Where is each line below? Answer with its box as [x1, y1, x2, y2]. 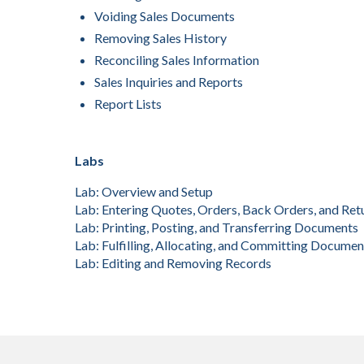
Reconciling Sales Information [94, 52, 259, 67]
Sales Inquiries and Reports [94, 74, 243, 89]
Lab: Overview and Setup [75, 184, 213, 199]
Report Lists [94, 96, 162, 111]
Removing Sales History [94, 30, 227, 45]
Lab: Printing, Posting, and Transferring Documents [75, 219, 358, 235]
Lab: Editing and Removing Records [75, 255, 271, 271]
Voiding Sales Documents [94, 8, 235, 24]
